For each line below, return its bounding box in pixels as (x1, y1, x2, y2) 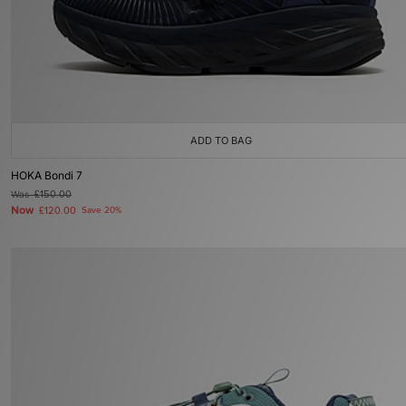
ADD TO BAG (190, 134, 252, 147)
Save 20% (82, 205, 121, 216)
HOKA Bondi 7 (11, 169, 82, 182)
